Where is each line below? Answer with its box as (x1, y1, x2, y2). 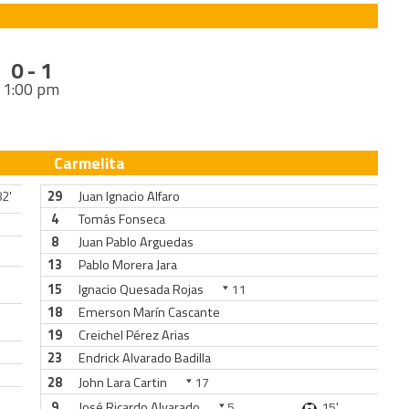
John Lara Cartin (78, 372, 167, 393)
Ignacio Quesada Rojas (78, 279, 204, 299)
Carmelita (54, 151, 125, 175)
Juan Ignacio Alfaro (78, 186, 180, 206)
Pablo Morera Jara (78, 255, 177, 275)
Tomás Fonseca (78, 209, 165, 229)
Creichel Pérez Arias (78, 325, 190, 345)
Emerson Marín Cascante (78, 302, 220, 322)
